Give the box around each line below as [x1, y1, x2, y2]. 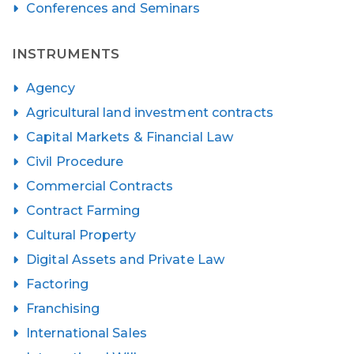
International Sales [26, 325, 147, 341]
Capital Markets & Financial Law [26, 129, 234, 145]
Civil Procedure [26, 153, 124, 169]
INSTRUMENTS [12, 45, 120, 62]
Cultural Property [26, 227, 136, 243]
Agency [26, 80, 75, 96]
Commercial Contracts [26, 178, 173, 194]
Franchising [26, 300, 100, 316]
